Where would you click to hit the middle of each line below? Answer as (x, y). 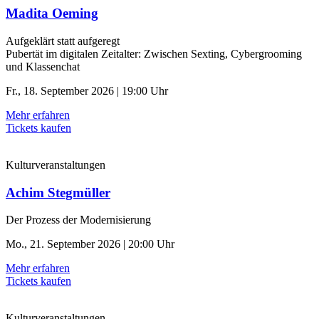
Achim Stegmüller (58, 192)
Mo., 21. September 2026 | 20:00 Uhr (90, 244)
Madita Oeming (52, 14)
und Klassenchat (43, 66)
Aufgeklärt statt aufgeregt (63, 41)
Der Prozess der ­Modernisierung (78, 220)
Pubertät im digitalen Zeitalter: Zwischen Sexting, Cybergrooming (154, 53)
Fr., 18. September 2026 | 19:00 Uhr (87, 90)
